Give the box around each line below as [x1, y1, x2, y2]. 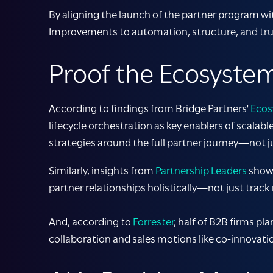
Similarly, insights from [49, 165, 155, 177]
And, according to [49, 216, 133, 229]
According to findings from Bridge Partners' [49, 102, 250, 115]
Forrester [133, 216, 174, 229]
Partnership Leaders [155, 165, 247, 177]
